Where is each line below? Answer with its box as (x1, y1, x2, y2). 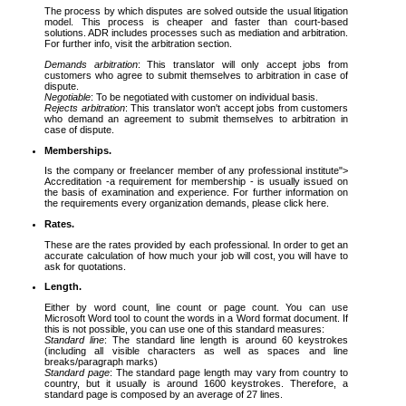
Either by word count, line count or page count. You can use (44, 302, 348, 314)
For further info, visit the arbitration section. (44, 38, 232, 50)
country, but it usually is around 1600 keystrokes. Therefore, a (44, 378, 348, 390)
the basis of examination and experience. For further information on (44, 187, 348, 198)
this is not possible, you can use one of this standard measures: (44, 324, 324, 335)
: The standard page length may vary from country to (109, 367, 349, 379)
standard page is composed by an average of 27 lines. (44, 389, 283, 401)
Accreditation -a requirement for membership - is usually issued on (44, 176, 348, 188)
